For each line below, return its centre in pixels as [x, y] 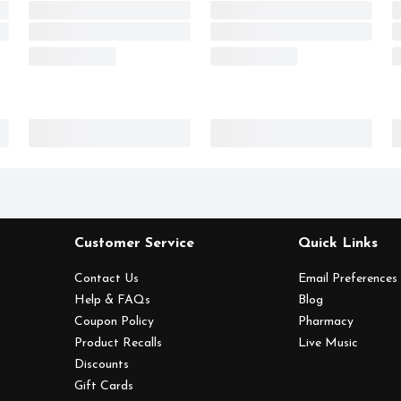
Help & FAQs [112, 300]
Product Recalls [118, 343]
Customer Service [134, 243]
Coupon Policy [114, 322]
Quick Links [338, 243]
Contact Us [106, 279]
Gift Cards [103, 386]
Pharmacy [326, 322]
